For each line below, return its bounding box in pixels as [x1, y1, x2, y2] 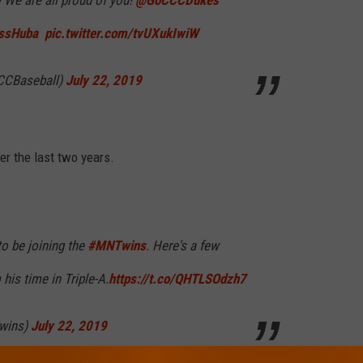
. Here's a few [146, 237, 219, 254]
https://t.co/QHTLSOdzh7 [109, 271, 246, 288]
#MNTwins [88, 237, 146, 254]
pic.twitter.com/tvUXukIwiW [45, 25, 199, 42]
